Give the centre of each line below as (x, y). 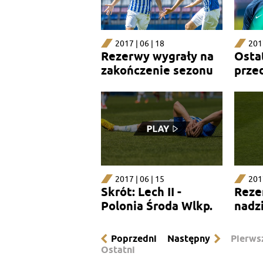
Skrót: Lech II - (141, 192)
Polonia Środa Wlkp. (157, 206)
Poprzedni (134, 239)
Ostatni (118, 250)
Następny (189, 239)
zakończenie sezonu (157, 71)
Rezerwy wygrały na (157, 57)
